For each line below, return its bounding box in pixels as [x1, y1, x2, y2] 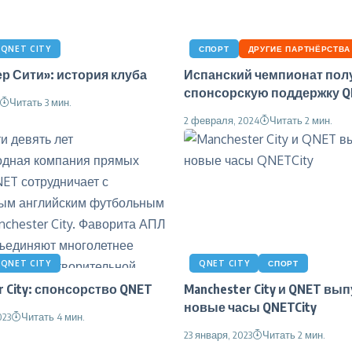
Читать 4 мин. [21, 310, 85, 323]
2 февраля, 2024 [184, 113, 259, 126]
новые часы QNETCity [184, 299, 317, 315]
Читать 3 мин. [9, 95, 71, 108]
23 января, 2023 [184, 328, 252, 341]
